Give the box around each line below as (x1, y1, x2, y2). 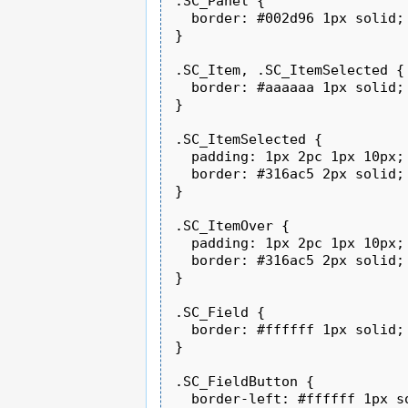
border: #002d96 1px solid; (175, 9, 405, 26)
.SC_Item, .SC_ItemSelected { (175, 61, 405, 78)
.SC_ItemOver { (175, 217, 291, 234)
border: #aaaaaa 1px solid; (175, 78, 405, 96)
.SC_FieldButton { (175, 372, 315, 390)
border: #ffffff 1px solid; (175, 321, 405, 338)
